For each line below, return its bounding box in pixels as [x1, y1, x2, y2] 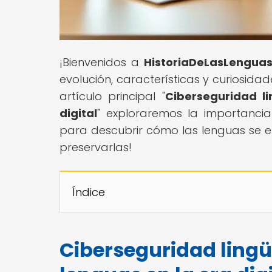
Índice [72, 184, 105, 200]
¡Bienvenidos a [59, 54, 144, 70]
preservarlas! [59, 139, 132, 155]
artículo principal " [59, 88, 165, 104]
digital [59, 105, 97, 121]
